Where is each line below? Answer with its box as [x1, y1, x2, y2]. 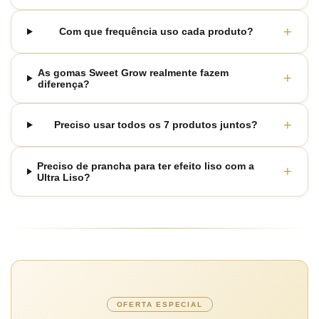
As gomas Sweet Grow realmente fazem [37, 66, 229, 78]
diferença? [37, 78, 90, 90]
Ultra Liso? [36, 171, 90, 183]
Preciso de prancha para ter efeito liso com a [36, 159, 254, 172]
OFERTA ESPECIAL [116, 300, 203, 308]
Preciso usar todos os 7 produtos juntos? [54, 119, 258, 131]
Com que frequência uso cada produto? [58, 26, 253, 38]
